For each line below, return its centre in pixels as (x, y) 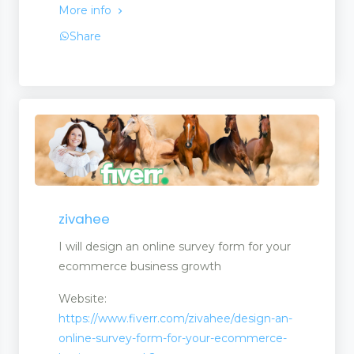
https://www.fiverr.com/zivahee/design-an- (175, 319)
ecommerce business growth (140, 267)
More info (87, 11)
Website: (83, 299)
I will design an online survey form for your (175, 247)
